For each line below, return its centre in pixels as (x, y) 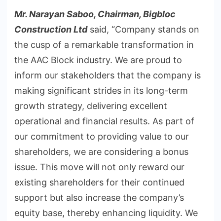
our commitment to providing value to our (102, 137)
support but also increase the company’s (99, 198)
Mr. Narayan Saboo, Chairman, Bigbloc (95, 14)
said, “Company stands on (143, 30)
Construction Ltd (51, 30)
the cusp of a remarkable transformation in (104, 45)
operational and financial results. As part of (104, 121)
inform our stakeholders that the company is (108, 75)
